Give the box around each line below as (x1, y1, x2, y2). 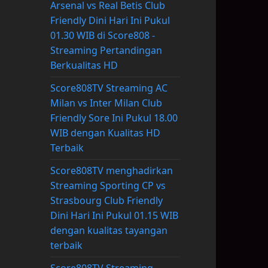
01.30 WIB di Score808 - (50, 29, 155, 42)
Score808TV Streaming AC (50, 81, 167, 95)
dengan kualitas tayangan (50, 224, 167, 237)
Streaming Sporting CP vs (50, 179, 166, 193)
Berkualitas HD (50, 59, 118, 72)
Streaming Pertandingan (50, 44, 162, 57)
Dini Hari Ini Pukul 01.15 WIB (50, 209, 178, 223)
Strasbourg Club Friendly (50, 194, 163, 208)
